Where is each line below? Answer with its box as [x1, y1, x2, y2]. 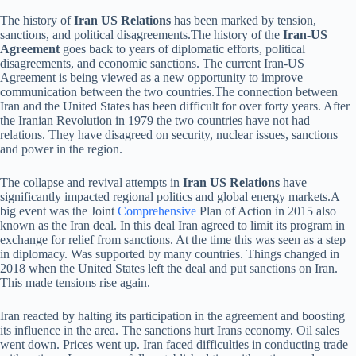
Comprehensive [118, 203, 199, 218]
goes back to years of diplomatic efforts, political [60, 41, 305, 56]
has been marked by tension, [171, 13, 316, 27]
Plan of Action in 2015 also [199, 203, 336, 218]
